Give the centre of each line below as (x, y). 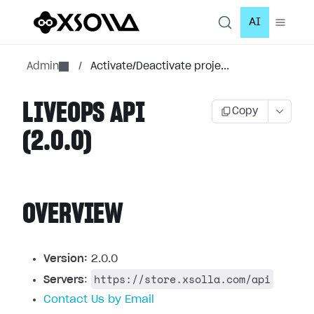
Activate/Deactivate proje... (160, 67)
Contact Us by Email (99, 300)
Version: (66, 259)
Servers (64, 280)
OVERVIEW (73, 214)
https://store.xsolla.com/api (182, 279)
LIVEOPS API (84, 114)
